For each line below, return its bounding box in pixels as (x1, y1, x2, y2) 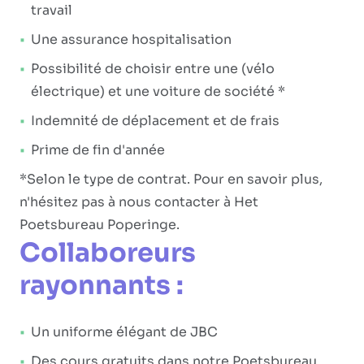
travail (31, 2, 72, 19)
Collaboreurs (19, 236, 196, 269)
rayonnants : (19, 269, 184, 301)
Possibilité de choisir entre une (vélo (31, 60, 275, 77)
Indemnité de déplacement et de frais (31, 112, 279, 129)
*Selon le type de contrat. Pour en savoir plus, (19, 171, 323, 188)
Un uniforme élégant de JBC (31, 323, 218, 340)
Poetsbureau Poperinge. (19, 216, 180, 233)
